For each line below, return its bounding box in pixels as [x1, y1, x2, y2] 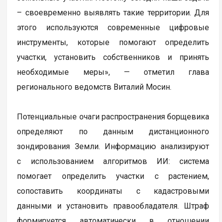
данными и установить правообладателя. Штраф [17, 201, 210, 211]
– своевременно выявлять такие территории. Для [17, 7, 210, 17]
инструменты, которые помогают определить [17, 37, 210, 47]
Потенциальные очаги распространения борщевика [17, 111, 210, 121]
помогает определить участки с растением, [17, 171, 210, 181]
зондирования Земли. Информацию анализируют [17, 141, 210, 151]
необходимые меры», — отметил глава [17, 67, 210, 77]
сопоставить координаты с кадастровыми [17, 186, 210, 196]
